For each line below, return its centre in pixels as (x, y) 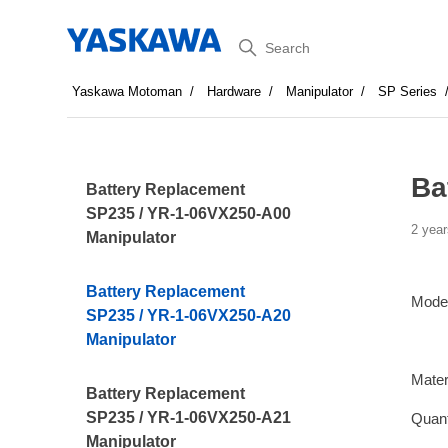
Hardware (234, 91)
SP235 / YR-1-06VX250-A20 (189, 315)
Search (258, 43)
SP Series (408, 91)
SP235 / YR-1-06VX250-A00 (189, 213)
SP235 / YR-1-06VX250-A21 (189, 417)
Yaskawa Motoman (127, 91)
